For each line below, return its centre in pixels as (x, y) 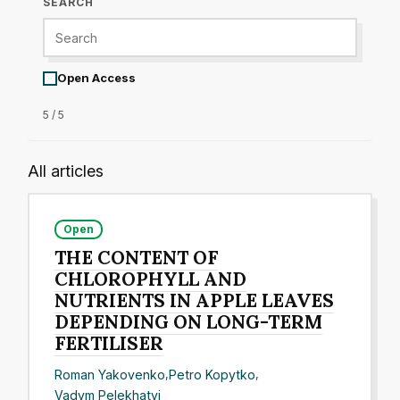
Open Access (96, 78)
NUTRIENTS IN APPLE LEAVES (195, 301)
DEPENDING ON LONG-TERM (189, 322)
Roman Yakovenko (110, 374)
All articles (66, 171)
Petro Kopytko (212, 374)
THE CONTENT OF (137, 258)
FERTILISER (109, 344)
